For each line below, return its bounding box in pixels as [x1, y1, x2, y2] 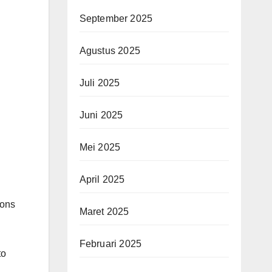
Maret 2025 [79, 206, 129, 217]
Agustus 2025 [79, 46, 140, 56]
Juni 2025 [79, 110, 123, 120]
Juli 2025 [79, 78, 120, 88]
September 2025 [79, 13, 153, 24]
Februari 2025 [79, 239, 142, 249]
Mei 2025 [79, 142, 121, 152]
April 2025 [79, 174, 125, 185]
